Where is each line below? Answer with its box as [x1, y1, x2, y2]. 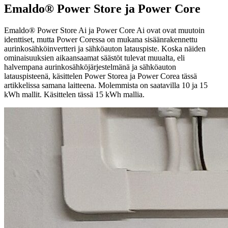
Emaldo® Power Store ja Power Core [4, 2, 201, 15]
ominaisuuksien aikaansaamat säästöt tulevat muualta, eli [4, 53, 185, 62]
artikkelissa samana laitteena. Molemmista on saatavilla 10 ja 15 [4, 80, 208, 90]
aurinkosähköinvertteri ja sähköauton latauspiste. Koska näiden [4, 44, 206, 53]
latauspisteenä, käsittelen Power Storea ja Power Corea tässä [4, 71, 197, 80]
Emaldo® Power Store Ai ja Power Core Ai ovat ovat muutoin [4, 25, 205, 35]
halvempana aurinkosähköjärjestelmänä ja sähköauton [4, 62, 176, 71]
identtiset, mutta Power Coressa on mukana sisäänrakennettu [4, 35, 197, 44]
